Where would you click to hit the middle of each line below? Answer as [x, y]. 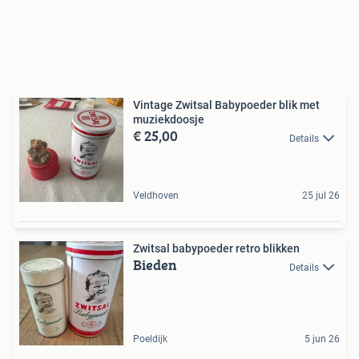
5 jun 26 [322, 339]
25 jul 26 [321, 196]
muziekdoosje [169, 120]
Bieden [155, 265]
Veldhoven [156, 196]
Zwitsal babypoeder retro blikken [216, 249]
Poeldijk [150, 339]
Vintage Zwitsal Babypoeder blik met [226, 105]
